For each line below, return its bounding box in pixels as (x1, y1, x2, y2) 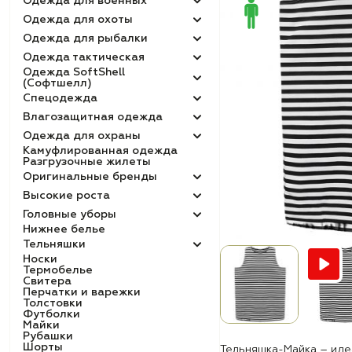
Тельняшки (23, 239, 86, 250)
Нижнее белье (23, 224, 105, 235)
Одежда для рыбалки (23, 33, 148, 44)
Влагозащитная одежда (23, 112, 163, 123)
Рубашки (23, 331, 73, 342)
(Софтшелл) (23, 78, 92, 89)
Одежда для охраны (23, 130, 141, 141)
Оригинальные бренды (23, 171, 157, 182)
